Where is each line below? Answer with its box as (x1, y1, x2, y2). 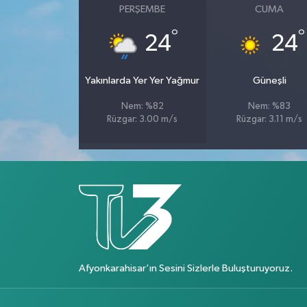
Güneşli (252, 75, 286, 86)
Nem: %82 (121, 101, 164, 111)
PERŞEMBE (119, 3, 166, 14)
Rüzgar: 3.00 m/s (107, 114, 178, 124)
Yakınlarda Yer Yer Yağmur (85, 75, 200, 86)
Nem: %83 (248, 101, 291, 111)
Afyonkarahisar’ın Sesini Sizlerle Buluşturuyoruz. (78, 263, 293, 274)
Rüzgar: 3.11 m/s (236, 114, 303, 124)
